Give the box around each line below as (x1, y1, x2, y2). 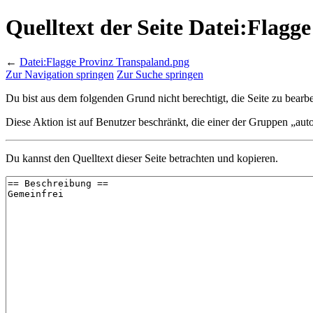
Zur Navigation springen (6, 68, 114, 80)
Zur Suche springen (117, 68, 203, 80)
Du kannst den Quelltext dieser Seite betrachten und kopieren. (6, 152, 278, 164)
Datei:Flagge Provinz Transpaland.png (20, 55, 189, 68)
